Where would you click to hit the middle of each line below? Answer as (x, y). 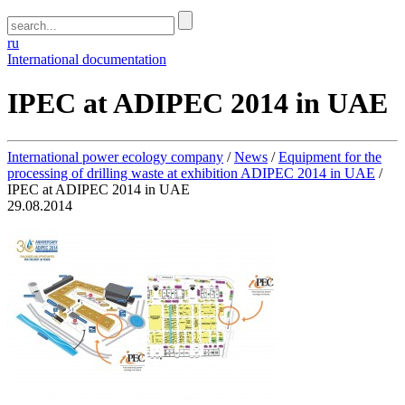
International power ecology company (115, 156)
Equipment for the (330, 156)
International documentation (87, 59)
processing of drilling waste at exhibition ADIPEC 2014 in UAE (191, 173)
